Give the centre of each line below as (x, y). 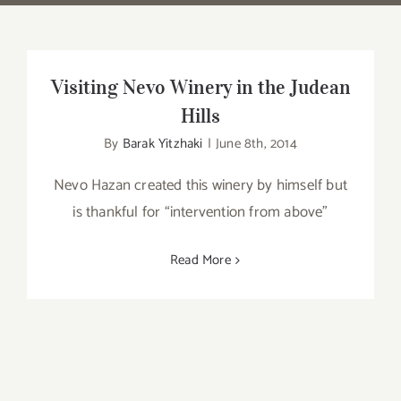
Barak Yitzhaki (162, 144)
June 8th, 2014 (256, 144)
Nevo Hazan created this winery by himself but (200, 185)
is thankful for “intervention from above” (200, 212)
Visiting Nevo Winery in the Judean (200, 87)
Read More (200, 260)
